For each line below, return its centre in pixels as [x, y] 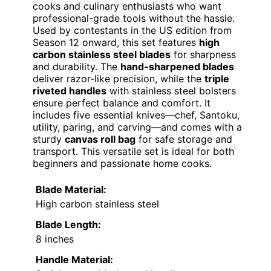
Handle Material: [74, 259]
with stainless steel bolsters [171, 90]
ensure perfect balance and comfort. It [122, 103]
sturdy [49, 139]
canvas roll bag [100, 139]
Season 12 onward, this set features [116, 42]
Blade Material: [71, 189]
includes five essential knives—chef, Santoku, [136, 115]
